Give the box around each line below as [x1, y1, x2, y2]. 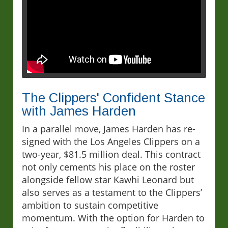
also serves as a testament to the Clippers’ [22, 186, 202, 199]
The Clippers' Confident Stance [22, 90, 205, 106]
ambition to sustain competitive [22, 199, 158, 212]
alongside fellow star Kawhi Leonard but [22, 174, 194, 186]
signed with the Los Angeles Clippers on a [22, 135, 200, 148]
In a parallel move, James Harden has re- [22, 123, 195, 135]
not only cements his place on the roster [22, 161, 195, 174]
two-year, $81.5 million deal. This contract [22, 148, 201, 161]
